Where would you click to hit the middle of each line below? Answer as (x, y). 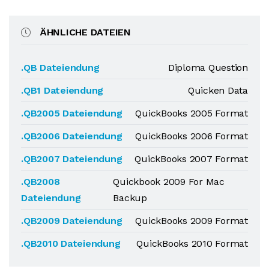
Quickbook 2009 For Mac (169, 182)
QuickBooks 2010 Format (192, 243)
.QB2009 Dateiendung (72, 221)
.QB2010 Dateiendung (71, 243)
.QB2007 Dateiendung (72, 159)
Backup (130, 198)
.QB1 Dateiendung (62, 90)
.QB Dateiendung (60, 68)
